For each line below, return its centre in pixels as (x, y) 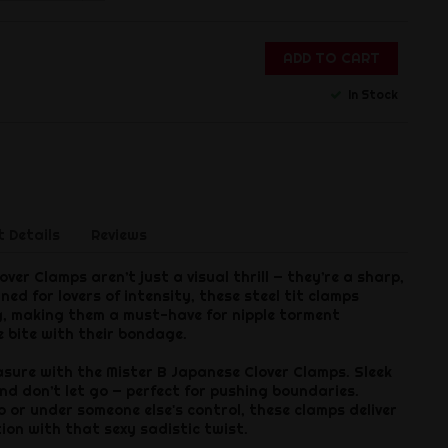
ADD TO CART (331, 57)
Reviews (118, 234)
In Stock (371, 94)
